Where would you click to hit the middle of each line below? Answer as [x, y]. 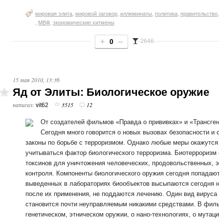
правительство [199, 14]
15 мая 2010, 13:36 [36, 80]
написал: [24, 105]
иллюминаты [136, 14]
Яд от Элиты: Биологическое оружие [111, 92]
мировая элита [54, 14]
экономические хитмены [84, 22]
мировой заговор [96, 14]
